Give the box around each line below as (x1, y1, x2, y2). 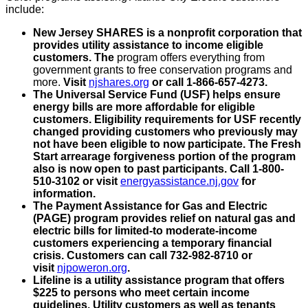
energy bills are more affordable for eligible (33, 100, 255, 113)
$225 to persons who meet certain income (33, 286, 250, 298)
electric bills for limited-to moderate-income (33, 224, 257, 236)
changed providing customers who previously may (33, 125, 298, 137)
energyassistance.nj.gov (120, 175, 239, 187)
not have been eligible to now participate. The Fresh (33, 137, 301, 150)
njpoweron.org (57, 261, 127, 274)
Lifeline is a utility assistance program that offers (33, 274, 285, 286)
